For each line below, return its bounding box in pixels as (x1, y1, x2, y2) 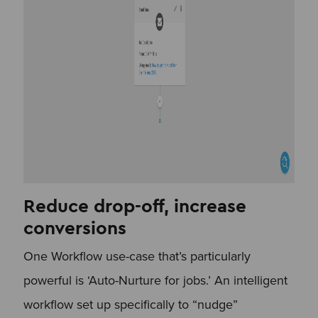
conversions (23, 215, 126, 239)
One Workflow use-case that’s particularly (23, 246, 251, 265)
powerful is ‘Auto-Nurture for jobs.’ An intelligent (23, 270, 287, 290)
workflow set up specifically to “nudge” (23, 295, 238, 314)
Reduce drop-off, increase (23, 193, 246, 217)
